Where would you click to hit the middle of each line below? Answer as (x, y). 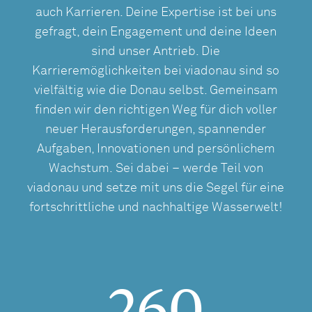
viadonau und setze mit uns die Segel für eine (156, 188)
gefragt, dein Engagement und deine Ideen (156, 32)
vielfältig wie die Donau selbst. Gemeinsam (156, 91)
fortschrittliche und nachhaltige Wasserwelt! (156, 208)
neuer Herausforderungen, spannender (156, 130)
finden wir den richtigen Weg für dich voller (156, 110)
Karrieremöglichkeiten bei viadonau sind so (156, 71)
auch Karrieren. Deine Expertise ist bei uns (156, 13)
